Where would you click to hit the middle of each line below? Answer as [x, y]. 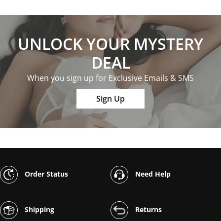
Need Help [152, 174]
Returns [147, 209]
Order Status [45, 174]
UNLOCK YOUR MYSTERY [110, 44]
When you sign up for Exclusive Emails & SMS [110, 78]
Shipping [38, 209]
